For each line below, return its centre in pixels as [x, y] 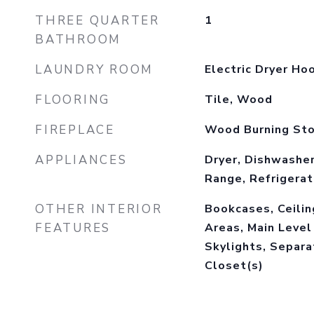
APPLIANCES [81, 160]
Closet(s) [234, 266]
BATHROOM [78, 40]
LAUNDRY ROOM [94, 70]
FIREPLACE [75, 130]
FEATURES [73, 228]
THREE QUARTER [97, 21]
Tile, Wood [238, 100]
